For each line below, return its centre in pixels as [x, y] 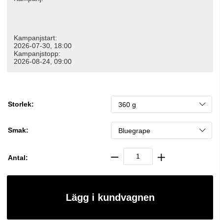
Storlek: [21, 104]
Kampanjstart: [35, 38]
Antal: [18, 157]
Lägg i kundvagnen [110, 197]
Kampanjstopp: [37, 53]
